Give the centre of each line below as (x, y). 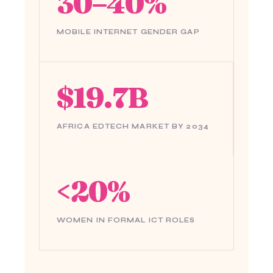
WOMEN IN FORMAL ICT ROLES (126, 220)
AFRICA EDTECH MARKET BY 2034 (133, 126)
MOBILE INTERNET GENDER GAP (128, 32)
